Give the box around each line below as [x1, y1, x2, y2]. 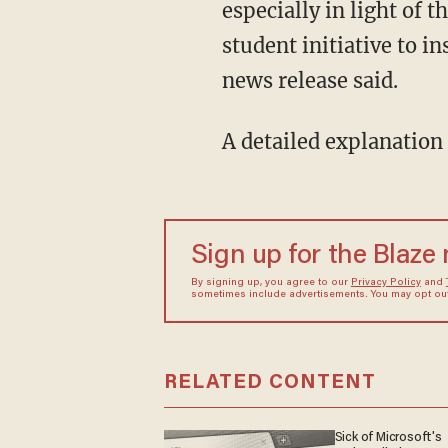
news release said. [221, 68, 398, 93]
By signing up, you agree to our [190, 278, 351, 288]
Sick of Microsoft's [334, 430, 442, 445]
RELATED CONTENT [163, 372, 376, 393]
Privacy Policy [350, 278, 421, 288]
